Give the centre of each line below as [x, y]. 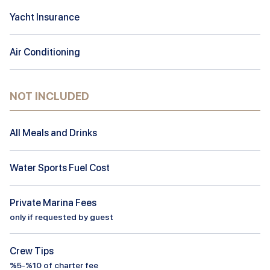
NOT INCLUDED [49, 96]
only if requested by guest [61, 217]
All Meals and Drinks [53, 133]
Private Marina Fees [53, 202]
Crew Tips [32, 251]
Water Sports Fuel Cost [60, 168]
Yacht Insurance [45, 17]
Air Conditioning [45, 52]
